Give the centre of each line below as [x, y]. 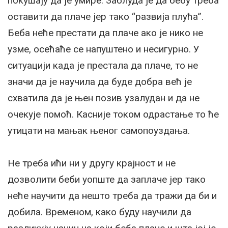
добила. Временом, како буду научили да [99, 212]
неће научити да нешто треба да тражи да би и [112, 195]
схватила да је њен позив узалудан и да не [104, 98]
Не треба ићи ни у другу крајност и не [92, 163]
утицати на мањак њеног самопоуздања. [99, 130]
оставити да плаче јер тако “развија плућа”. [106, 16]
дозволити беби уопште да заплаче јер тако [107, 179]
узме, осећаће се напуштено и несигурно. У [104, 49]
